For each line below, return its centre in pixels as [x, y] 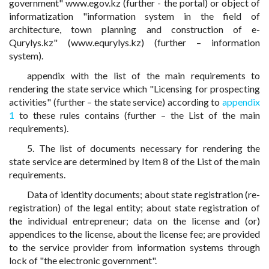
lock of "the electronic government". [83, 260]
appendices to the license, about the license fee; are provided [134, 234]
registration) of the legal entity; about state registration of [134, 207]
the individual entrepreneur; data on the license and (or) [134, 221]
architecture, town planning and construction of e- [134, 29]
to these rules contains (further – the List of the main [137, 115]
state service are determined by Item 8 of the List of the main [134, 161]
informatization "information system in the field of [134, 16]
